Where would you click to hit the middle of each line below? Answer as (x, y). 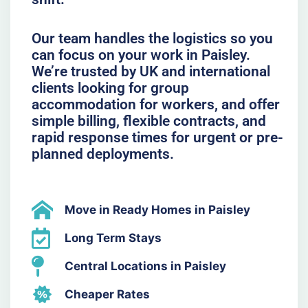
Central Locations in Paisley (146, 266)
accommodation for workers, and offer (155, 105)
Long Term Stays (113, 238)
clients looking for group (110, 88)
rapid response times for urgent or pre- (157, 138)
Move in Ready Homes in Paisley (158, 210)
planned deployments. (102, 154)
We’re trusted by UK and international (151, 72)
